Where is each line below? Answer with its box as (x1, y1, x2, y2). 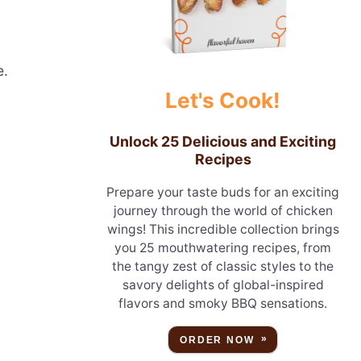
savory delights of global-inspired (122, 276, 324, 293)
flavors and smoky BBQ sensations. (118, 295, 328, 311)
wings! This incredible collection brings (106, 221, 339, 237)
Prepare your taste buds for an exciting (106, 184, 340, 200)
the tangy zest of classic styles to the (112, 258, 334, 274)
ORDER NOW (180, 334, 255, 346)
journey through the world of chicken (113, 202, 333, 218)
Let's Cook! (165, 87, 281, 113)
